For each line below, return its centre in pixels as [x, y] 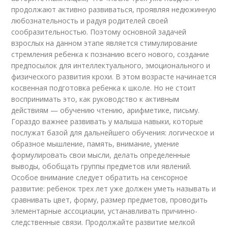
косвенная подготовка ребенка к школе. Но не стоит [104, 88]
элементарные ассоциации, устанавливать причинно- [105, 211]
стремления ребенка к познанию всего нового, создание [110, 54]
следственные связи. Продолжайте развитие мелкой [103, 222]
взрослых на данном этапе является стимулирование [105, 43]
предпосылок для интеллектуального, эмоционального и [111, 65]
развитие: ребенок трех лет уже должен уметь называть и [114, 189]
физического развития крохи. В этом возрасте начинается [114, 77]
